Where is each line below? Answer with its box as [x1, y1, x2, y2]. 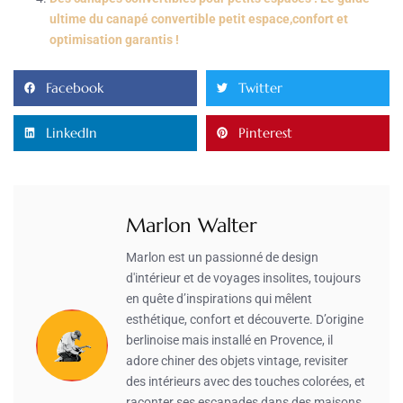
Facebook [46, 79, 103, 97]
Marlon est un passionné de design [126, 249, 318, 264]
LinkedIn [46, 124, 97, 142]
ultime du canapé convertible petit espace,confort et [49, 11, 348, 26]
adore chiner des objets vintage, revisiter [126, 353, 348, 368]
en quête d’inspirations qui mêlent [126, 291, 312, 306]
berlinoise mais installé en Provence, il [126, 332, 333, 347]
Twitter [238, 79, 282, 97]
